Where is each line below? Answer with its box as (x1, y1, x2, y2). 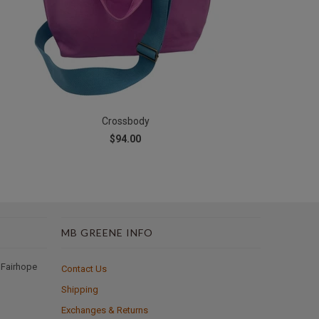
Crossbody (101, 115, 150, 127)
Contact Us (61, 263, 107, 275)
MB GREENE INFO (61, 226, 153, 239)
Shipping (61, 284, 98, 296)
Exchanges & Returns (61, 305, 148, 316)
